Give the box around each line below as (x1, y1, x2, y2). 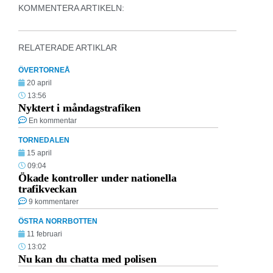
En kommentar (29, 116, 77, 125)
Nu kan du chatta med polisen (18, 252, 157, 265)
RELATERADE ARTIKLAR (18, 42, 117, 52)
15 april (27, 148, 52, 157)
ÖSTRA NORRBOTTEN (18, 216, 97, 225)
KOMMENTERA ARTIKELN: (18, 2, 124, 13)
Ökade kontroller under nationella (18, 171, 177, 184)
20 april (27, 78, 52, 87)
